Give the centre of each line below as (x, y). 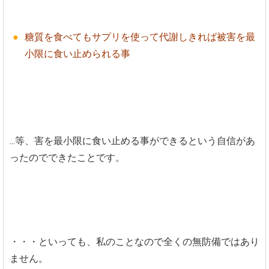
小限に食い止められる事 (77, 53)
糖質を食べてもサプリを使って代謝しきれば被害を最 (140, 37)
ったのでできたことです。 (67, 157)
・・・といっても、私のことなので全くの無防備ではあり (134, 241)
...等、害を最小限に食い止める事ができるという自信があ (132, 141)
